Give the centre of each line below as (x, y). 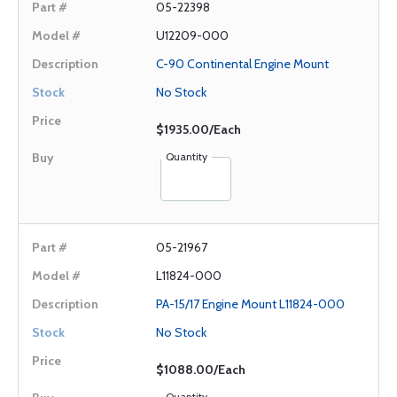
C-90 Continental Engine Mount (242, 64)
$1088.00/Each (201, 370)
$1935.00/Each (198, 129)
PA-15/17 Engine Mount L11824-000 (250, 304)
